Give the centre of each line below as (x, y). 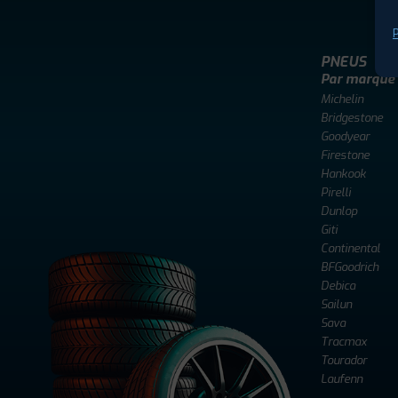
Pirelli (336, 192)
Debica (338, 285)
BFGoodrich (350, 267)
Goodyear (345, 136)
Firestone (345, 155)
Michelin (342, 99)
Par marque (358, 79)
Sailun (336, 304)
